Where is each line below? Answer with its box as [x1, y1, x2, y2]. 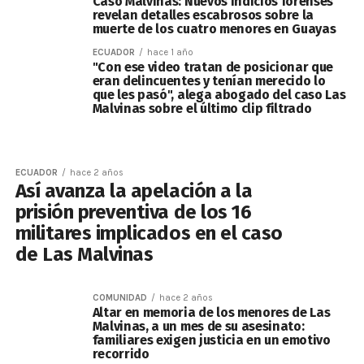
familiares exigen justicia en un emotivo [92, 332, 331, 348]
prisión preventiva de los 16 [15, 201, 252, 223]
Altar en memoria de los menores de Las [92, 305, 331, 320]
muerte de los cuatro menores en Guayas [92, 21, 336, 37]
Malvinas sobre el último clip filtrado [92, 101, 312, 116]
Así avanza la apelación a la [15, 180, 253, 202]
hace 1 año [146, 47, 193, 58]
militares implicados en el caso [15, 222, 283, 245]
